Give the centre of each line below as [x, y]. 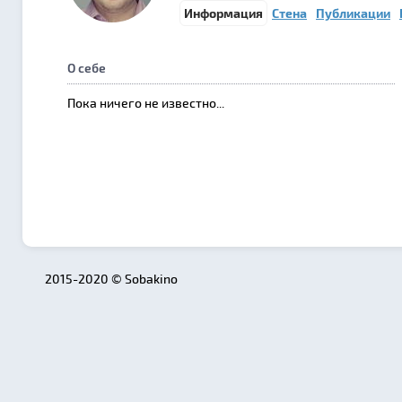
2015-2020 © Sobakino [111, 279]
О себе [87, 68]
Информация [223, 13]
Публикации [353, 13]
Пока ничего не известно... [146, 103]
